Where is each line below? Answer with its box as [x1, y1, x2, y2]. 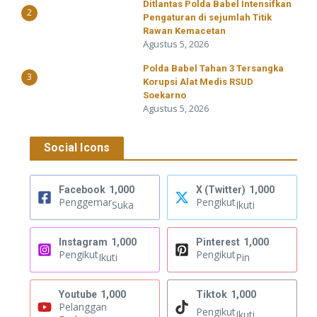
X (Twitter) [196, 184, 246, 196]
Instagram [59, 236, 108, 248]
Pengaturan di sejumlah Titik [143, 12, 272, 23]
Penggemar [59, 195, 112, 209]
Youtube [59, 289, 97, 301]
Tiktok [196, 289, 227, 301]
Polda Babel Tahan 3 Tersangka [143, 63, 284, 74]
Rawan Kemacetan [143, 25, 226, 37]
